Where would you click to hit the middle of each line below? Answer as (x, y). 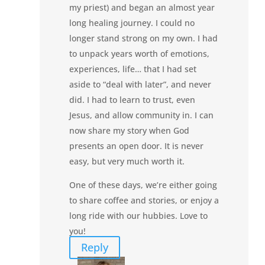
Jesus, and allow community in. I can (142, 115)
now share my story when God (130, 130)
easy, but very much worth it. (127, 161)
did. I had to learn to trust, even (132, 99)
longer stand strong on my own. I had (144, 38)
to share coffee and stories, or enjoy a (144, 200)
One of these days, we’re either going (143, 185)
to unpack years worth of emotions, (140, 53)
